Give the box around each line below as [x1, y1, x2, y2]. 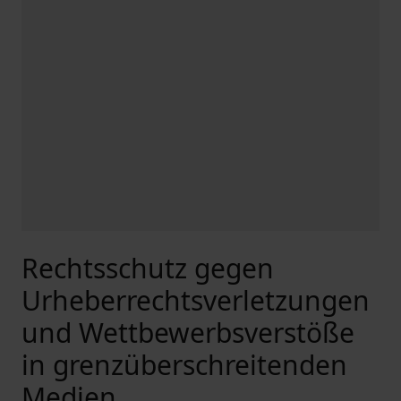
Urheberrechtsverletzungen [21, 282, 370, 319]
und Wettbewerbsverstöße [21, 314, 354, 351]
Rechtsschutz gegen [21, 250, 274, 286]
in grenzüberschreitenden [21, 346, 347, 383]
